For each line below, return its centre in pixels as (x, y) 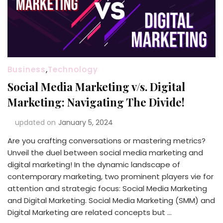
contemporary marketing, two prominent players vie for (111, 176)
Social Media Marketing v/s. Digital (96, 86)
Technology (73, 69)
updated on (35, 122)
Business (27, 69)
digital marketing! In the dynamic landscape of (94, 164)
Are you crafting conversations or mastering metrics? (107, 140)
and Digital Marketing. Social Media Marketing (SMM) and (111, 200)
